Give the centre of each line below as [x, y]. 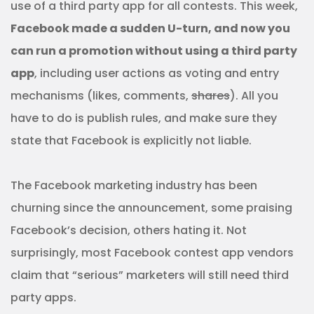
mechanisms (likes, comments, [101, 96]
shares [211, 96]
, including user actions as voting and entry [157, 73]
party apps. [43, 298]
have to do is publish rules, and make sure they [144, 118]
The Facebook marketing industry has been [134, 185]
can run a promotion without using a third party [154, 51]
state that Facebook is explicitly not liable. [131, 141]
